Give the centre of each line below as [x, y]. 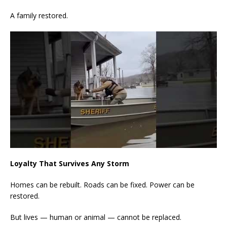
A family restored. [39, 16]
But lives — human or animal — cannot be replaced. [96, 217]
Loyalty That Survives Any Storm [70, 163]
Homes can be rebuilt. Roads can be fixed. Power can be [102, 184]
